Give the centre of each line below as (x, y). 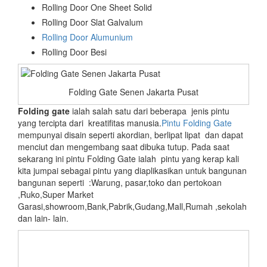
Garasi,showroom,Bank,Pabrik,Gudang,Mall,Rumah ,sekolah (132, 207)
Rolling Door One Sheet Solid (97, 7)
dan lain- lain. (43, 218)
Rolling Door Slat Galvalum (92, 22)
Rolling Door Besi (74, 52)
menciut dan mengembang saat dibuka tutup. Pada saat (124, 147)
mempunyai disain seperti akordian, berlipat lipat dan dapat (131, 135)
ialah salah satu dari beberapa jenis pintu (150, 111)
